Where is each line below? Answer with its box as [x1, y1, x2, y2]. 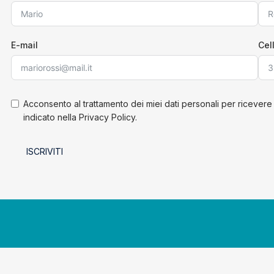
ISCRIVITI [26, 146, 63, 157]
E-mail [10, 39, 38, 50]
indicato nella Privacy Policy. [23, 111, 137, 122]
